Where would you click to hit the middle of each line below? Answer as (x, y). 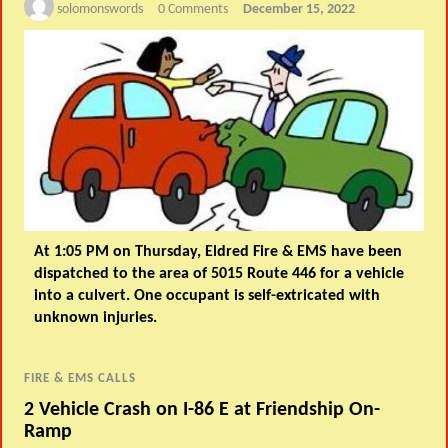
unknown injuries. (96, 318)
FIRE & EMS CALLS (80, 379)
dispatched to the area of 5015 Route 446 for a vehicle (219, 274)
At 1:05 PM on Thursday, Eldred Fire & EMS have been (218, 252)
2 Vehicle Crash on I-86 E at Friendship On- (202, 409)
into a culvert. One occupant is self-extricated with (207, 296)
